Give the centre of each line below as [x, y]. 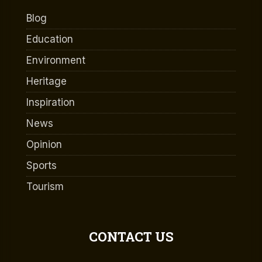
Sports [42, 166]
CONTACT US [131, 237]
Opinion [44, 145]
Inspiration [51, 103]
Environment [56, 61]
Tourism [45, 187]
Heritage [46, 82]
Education [50, 39]
